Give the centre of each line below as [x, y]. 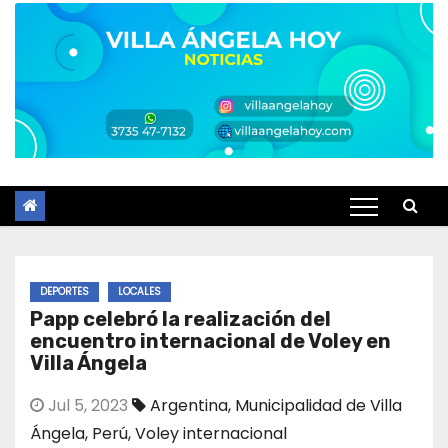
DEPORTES [64, 291]
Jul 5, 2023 [86, 405]
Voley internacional [211, 433]
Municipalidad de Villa [318, 405]
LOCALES [139, 291]
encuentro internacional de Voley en [210, 340]
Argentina [189, 405]
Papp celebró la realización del [180, 318]
